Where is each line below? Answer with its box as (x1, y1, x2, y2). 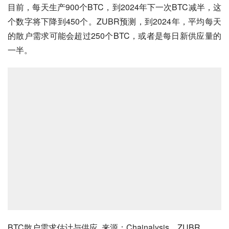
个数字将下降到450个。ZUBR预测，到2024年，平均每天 (8, 15, 221, 28)
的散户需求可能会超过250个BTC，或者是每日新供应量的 (8, 30, 221, 42)
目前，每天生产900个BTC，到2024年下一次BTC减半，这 (8, 1, 221, 13)
